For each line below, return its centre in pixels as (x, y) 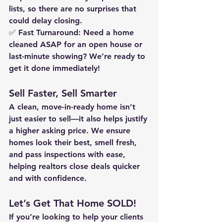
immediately (75, 68)
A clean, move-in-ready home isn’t (73, 107)
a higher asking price (48, 131)
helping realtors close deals (61, 166)
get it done (31, 68)
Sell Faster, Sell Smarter (63, 93)
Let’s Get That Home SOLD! (73, 203)
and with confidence (47, 178)
